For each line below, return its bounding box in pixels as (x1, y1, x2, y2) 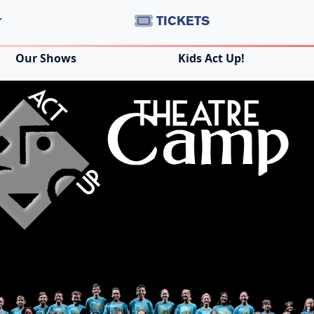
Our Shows (15, 50, 77, 66)
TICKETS (152, 13, 210, 28)
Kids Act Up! (177, 50, 245, 66)
